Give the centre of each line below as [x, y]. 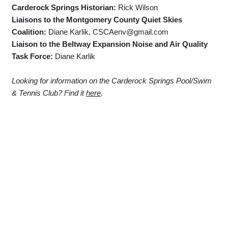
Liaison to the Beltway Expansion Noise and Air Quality [110, 44]
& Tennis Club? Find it [49, 93]
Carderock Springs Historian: [65, 7]
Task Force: [33, 56]
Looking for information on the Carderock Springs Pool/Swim [112, 81]
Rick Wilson [138, 7]
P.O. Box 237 [98, 191]
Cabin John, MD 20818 [98, 203]
